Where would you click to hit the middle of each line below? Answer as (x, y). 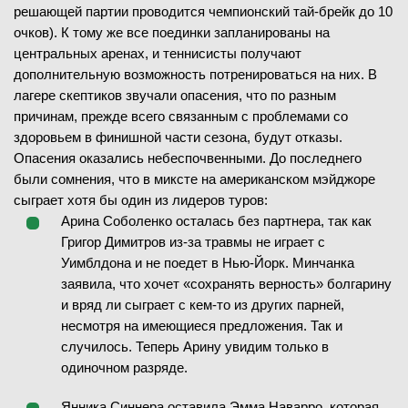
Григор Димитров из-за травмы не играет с (193, 242)
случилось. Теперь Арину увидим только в (195, 347)
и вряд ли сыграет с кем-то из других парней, (203, 305)
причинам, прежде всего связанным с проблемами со (181, 116)
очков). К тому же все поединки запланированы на (172, 32)
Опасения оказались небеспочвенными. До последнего (188, 158)
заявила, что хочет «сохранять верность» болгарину (226, 284)
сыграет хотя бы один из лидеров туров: (141, 200)
